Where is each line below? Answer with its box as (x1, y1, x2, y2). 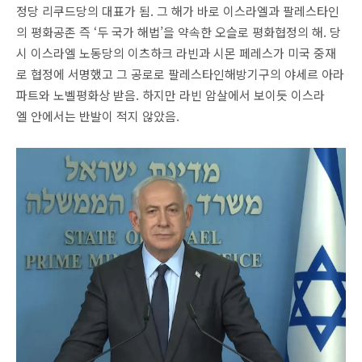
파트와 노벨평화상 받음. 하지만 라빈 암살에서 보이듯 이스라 (16, 86, 325, 103)
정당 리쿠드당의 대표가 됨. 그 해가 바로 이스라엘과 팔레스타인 (16, 2, 339, 19)
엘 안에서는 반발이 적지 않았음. (16, 107, 183, 124)
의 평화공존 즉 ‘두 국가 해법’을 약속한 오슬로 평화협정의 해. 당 (16, 23, 341, 40)
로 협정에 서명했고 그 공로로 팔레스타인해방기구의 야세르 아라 (16, 65, 344, 82)
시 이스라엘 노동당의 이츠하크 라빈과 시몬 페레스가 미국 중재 (16, 44, 336, 61)
